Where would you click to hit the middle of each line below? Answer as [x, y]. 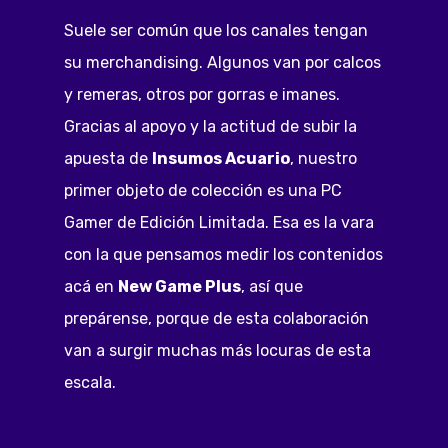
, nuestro [324, 158]
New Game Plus [180, 286]
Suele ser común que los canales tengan [216, 30]
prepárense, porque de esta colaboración [217, 318]
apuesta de [108, 158]
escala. [92, 382]
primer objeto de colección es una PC [203, 190]
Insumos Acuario [221, 158]
